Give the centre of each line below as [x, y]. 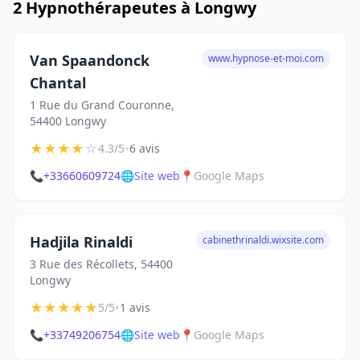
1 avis [135, 307]
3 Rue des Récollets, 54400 [101, 264]
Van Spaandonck [90, 60]
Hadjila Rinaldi [81, 242]
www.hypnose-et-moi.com [266, 58]
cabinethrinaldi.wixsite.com [263, 240]
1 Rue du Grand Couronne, [102, 105]
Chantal [58, 83]
